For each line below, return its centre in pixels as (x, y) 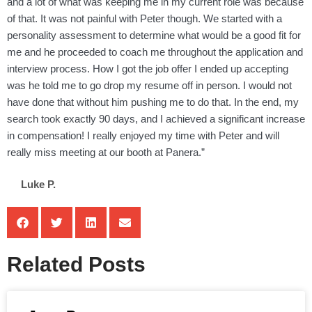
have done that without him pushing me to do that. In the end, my (153, 102)
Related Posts (76, 265)
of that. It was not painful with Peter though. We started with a (145, 19)
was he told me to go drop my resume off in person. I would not (149, 86)
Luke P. (38, 185)
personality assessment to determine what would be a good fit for (154, 36)
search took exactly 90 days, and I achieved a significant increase (156, 119)
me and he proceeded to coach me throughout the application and (155, 52)
